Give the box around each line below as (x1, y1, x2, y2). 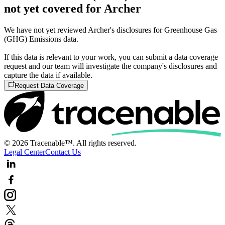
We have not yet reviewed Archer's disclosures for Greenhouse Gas (4, 26, 217, 34)
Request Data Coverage (15, 82, 84, 90)
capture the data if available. (4, 71, 92, 79)
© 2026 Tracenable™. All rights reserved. (4, 139, 137, 148)
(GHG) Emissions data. (4, 35, 78, 43)
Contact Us (45, 148, 81, 157)
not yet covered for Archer (4, 2, 141, 16)
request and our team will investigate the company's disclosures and (4, 62, 217, 70)
